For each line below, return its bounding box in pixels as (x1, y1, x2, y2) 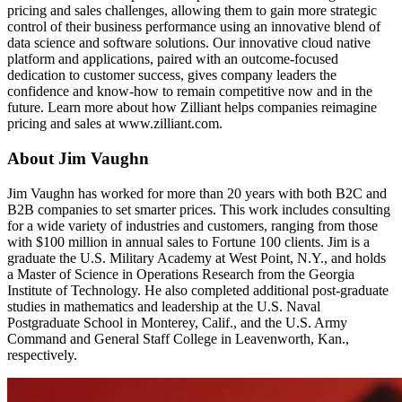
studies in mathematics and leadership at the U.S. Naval (7, 298, 320, 314)
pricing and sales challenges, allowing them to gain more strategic (7, 3, 377, 19)
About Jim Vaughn (7, 149, 149, 169)
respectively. (7, 346, 77, 363)
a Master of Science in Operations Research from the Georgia (7, 266, 354, 282)
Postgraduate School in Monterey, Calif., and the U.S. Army (7, 314, 347, 330)
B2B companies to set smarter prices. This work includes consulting (7, 201, 390, 217)
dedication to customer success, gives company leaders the (7, 67, 336, 83)
